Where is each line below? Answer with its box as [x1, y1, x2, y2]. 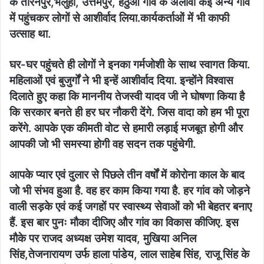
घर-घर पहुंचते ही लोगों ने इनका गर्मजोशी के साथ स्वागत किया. [9, 58, 250, 72]
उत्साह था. [9, 27, 51, 41]
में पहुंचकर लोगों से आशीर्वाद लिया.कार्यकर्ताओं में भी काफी [9, 11, 229, 25]
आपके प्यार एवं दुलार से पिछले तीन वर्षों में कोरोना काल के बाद [9, 168, 245, 182]
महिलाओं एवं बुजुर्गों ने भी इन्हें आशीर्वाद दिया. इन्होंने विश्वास [9, 74, 233, 88]
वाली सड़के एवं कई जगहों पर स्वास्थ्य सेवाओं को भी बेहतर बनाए [9, 200, 252, 214]
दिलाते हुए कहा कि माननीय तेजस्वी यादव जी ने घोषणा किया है [9, 90, 245, 104]
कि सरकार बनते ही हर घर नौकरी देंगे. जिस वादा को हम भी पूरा [9, 105, 249, 120]
